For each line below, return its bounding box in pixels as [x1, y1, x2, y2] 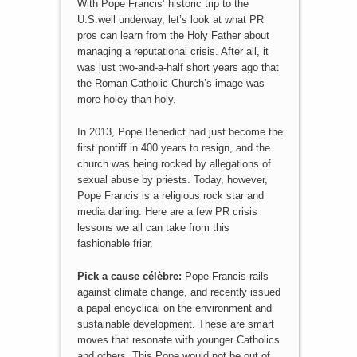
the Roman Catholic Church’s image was [76, 76, 265, 89]
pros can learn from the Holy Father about [76, 29, 269, 41]
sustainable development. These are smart [76, 317, 274, 330]
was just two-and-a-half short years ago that [76, 61, 279, 73]
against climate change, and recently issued [76, 285, 280, 298]
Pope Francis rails [181, 269, 269, 282]
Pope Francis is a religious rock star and [76, 189, 264, 202]
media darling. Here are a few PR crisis [76, 205, 257, 218]
